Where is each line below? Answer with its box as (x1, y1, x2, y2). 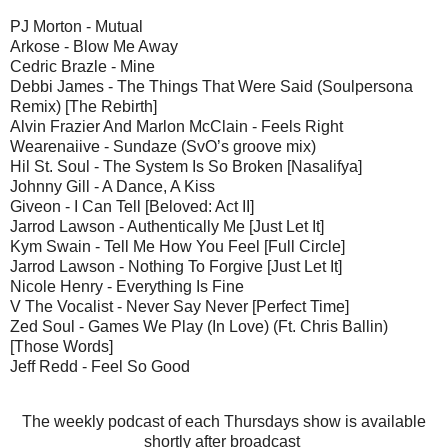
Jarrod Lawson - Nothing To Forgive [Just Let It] (10, 257, 342, 275)
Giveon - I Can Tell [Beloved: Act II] (10, 197, 254, 215)
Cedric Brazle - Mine (10, 57, 155, 75)
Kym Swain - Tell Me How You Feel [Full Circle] (10, 237, 345, 255)
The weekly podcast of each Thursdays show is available (22, 413, 426, 431)
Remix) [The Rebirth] (10, 97, 157, 115)
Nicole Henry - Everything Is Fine (10, 277, 244, 295)
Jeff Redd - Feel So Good (10, 357, 190, 375)
